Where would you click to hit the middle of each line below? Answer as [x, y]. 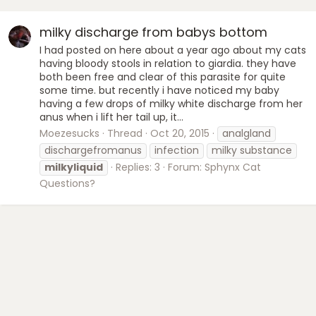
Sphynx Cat [233, 168]
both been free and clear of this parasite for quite [163, 77]
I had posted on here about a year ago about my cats [173, 50]
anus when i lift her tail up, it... [111, 117]
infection [177, 151]
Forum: [186, 168]
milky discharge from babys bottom [153, 32]
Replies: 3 [138, 168]
